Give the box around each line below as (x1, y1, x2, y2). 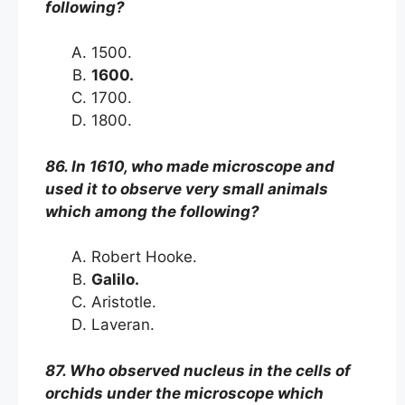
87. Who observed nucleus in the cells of (45, 361, 351, 380)
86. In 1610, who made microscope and (45, 156, 334, 175)
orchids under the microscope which (45, 383, 324, 402)
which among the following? (45, 202, 259, 221)
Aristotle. (91, 293, 161, 311)
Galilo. (91, 270, 146, 288)
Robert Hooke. (91, 248, 202, 266)
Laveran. (91, 316, 159, 334)
